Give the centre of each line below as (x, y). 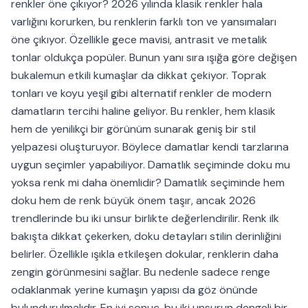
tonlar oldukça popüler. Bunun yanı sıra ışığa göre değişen (154, 58)
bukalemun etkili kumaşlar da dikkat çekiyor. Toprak (139, 76)
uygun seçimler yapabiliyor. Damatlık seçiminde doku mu (151, 165)
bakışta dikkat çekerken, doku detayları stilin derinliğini (146, 236)
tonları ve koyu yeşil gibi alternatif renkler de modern (141, 93)
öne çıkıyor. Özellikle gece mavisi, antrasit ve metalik (139, 40)
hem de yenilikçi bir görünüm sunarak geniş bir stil (133, 129)
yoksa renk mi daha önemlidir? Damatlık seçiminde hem (148, 183)
